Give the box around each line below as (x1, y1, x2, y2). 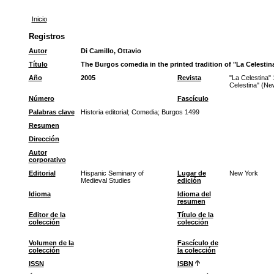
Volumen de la (28, 239, 74, 246)
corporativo (28, 156, 66, 163)
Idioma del (177, 190, 211, 198)
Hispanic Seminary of (80, 169, 144, 177)
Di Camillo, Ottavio (80, 47, 141, 54)
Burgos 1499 (161, 108, 199, 116)
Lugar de (177, 169, 206, 177)
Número (28, 95, 54, 102)
